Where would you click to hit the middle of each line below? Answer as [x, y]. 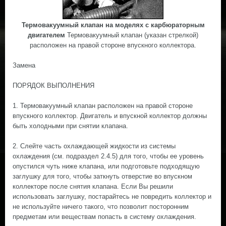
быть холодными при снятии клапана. [70, 126]
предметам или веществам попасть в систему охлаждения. [104, 217]
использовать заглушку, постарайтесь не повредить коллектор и [112, 196]
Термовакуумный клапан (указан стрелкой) [132, 35]
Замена [24, 65]
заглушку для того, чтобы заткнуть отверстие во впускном [102, 176]
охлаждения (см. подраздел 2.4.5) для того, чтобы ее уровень [108, 156]
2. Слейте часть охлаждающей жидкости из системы [94, 146]
